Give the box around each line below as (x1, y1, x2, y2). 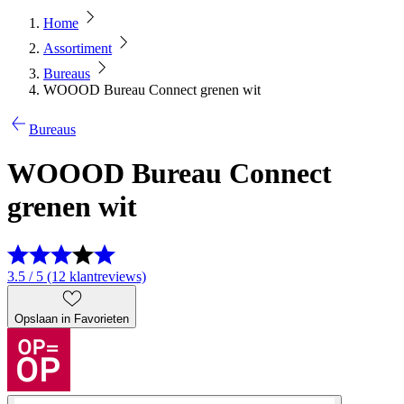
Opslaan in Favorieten (14, 311, 129, 326)
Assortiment (43, 41, 112, 56)
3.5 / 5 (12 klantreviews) (7, 268, 146, 284)
